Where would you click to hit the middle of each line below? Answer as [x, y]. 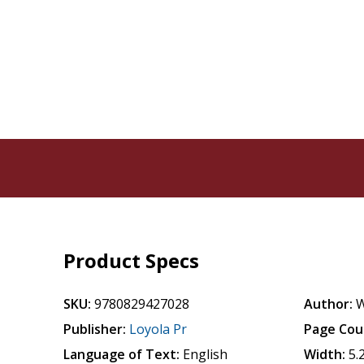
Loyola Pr [158, 329]
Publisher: [95, 329]
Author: [329, 304]
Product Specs [132, 260]
